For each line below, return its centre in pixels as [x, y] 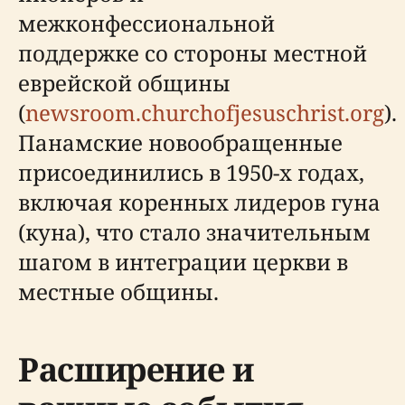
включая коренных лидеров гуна [199, 202]
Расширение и [136, 369]
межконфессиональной [146, 23]
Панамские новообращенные [180, 142]
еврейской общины [124, 83]
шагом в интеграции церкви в [183, 262]
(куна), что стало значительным [194, 232]
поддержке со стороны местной [193, 53]
